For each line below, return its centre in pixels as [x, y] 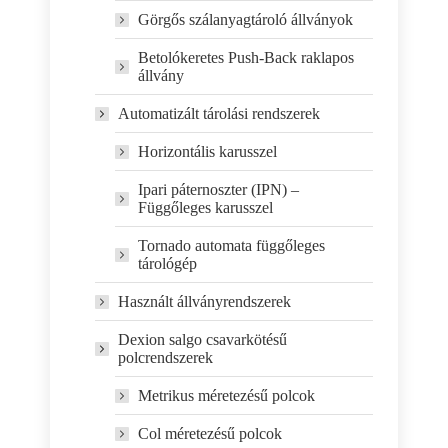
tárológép [167, 263]
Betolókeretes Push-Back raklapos [246, 57]
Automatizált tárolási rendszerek [219, 113]
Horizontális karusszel [207, 151]
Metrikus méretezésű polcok [226, 395]
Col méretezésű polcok [210, 433]
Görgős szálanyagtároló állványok [245, 19]
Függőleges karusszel [205, 207]
